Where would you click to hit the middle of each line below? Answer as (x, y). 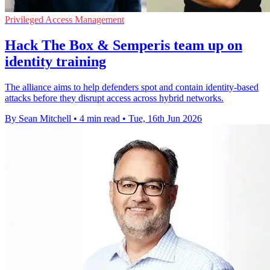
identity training (55, 62)
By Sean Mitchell (38, 119)
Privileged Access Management (64, 20)
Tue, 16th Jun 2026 (165, 119)
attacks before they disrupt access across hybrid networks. (114, 98)
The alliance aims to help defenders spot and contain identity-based (132, 87)
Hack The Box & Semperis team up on (124, 46)
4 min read (100, 119)
